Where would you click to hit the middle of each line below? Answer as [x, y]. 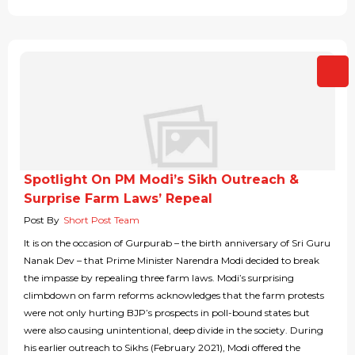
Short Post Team [101, 220]
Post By [42, 220]
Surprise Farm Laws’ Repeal [118, 199]
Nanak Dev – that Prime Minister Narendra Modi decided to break [172, 261]
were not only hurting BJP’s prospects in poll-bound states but [167, 313]
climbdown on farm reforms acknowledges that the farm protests [174, 296]
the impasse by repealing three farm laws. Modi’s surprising [159, 278]
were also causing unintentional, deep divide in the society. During [174, 330]
